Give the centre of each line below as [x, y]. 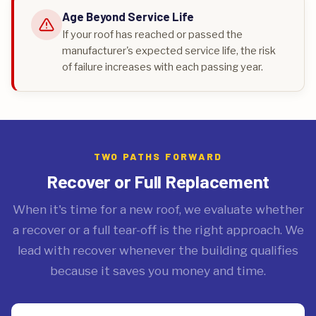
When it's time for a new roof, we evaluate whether [158, 209]
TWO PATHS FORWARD [158, 156]
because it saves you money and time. [158, 271]
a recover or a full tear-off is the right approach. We [158, 230]
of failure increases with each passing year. [163, 67]
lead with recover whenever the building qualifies [158, 250]
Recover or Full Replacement [158, 181]
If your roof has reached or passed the [152, 35]
